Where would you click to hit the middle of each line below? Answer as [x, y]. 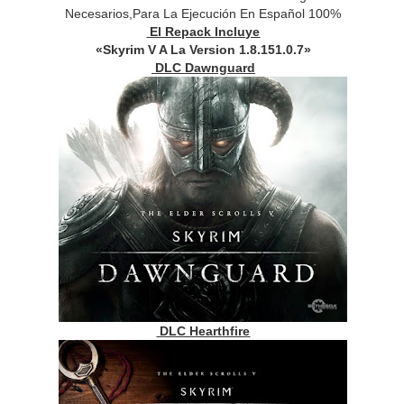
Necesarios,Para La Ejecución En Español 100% [203, 14]
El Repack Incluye [203, 32]
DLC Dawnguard [203, 68]
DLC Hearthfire [203, 331]
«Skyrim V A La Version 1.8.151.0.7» [203, 50]
